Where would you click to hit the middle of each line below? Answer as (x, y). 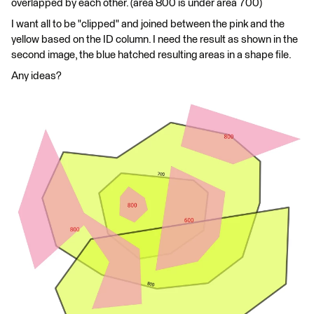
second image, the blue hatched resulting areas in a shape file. (151, 55)
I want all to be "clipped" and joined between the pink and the (148, 24)
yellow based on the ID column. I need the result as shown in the (155, 40)
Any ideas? (36, 76)
